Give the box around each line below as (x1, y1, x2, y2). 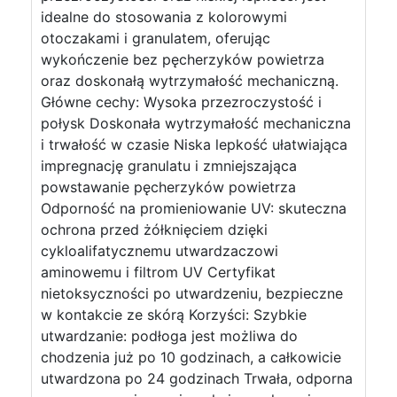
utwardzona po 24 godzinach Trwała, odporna (41, 370, 353, 387)
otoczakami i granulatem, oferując (41, 29, 270, 47)
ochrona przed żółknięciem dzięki (41, 221, 268, 238)
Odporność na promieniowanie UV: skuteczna (41, 199, 346, 217)
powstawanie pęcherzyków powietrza (41, 178, 296, 196)
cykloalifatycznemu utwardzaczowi (41, 242, 278, 260)
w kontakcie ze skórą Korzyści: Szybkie (41, 306, 307, 323)
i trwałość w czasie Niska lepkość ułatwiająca (41, 136, 347, 153)
